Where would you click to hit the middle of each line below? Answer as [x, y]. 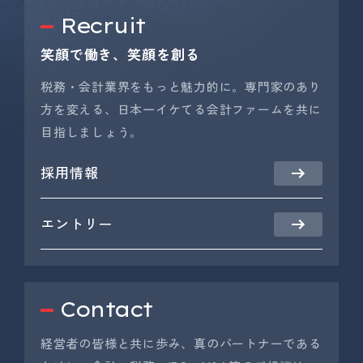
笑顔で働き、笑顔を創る [120, 54]
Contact [106, 310]
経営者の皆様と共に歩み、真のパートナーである [181, 344]
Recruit [102, 26]
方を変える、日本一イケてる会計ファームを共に [181, 109]
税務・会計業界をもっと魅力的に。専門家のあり [181, 87]
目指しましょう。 [92, 132]
